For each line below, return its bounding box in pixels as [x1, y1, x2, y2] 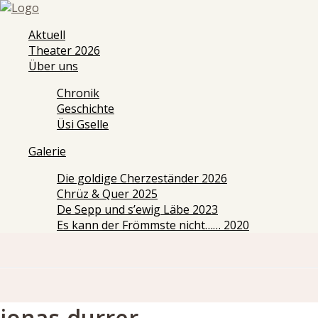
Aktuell [28, 27, 65, 43]
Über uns [28, 58, 78, 74]
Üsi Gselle [57, 116, 109, 132]
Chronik [57, 85, 99, 101]
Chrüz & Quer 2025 [57, 186, 158, 202]
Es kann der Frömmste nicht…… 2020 [57, 217, 249, 233]
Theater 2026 [28, 43, 100, 58]
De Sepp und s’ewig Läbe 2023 [57, 202, 218, 217]
